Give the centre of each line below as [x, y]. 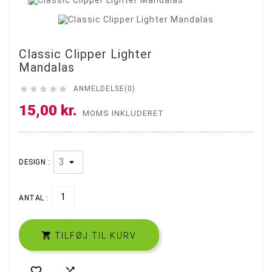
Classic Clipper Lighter [86, 54]
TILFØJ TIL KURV [96, 235]
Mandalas [47, 68]
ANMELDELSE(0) [104, 89]
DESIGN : [34, 162]
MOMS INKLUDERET [123, 113]
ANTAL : [34, 198]
